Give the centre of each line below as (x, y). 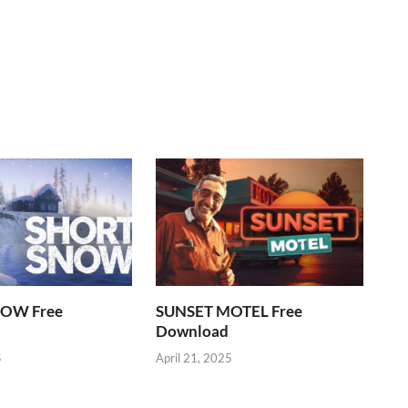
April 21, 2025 (194, 357)
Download (193, 331)
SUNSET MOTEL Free (229, 311)
